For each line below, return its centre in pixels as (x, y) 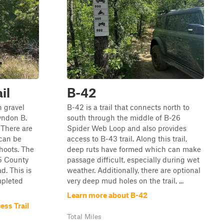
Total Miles (84, 216)
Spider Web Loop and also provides (127, 128)
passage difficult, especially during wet (133, 159)
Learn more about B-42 (107, 195)
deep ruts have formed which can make (134, 149)
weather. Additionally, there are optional (134, 170)
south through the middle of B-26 (124, 117)
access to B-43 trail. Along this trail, (127, 138)
